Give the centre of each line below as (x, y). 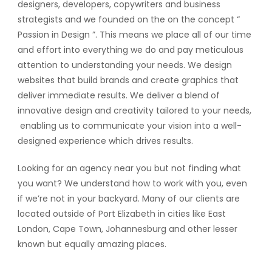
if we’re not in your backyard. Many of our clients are (128, 199)
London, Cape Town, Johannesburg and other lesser (127, 229)
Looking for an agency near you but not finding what (129, 168)
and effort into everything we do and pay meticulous (130, 50)
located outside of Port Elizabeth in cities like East (121, 214)
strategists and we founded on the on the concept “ (128, 19)
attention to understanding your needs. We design (124, 65)
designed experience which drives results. (105, 141)
